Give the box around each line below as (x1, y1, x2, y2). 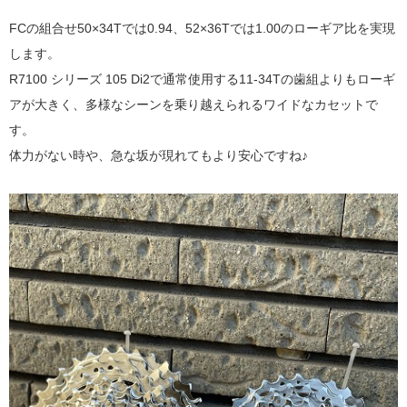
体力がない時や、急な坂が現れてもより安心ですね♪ (9, 147, 308, 163)
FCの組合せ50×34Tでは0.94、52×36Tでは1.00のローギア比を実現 (9, 20, 395, 35)
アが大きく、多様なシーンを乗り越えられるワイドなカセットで (9, 96, 378, 112)
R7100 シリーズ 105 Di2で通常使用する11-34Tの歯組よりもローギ (9, 71, 395, 86)
